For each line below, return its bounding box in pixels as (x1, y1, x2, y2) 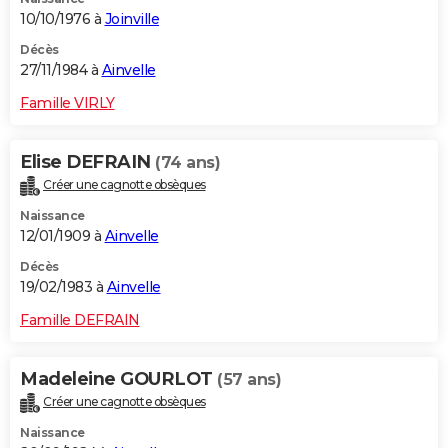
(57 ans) (217, 369, 281, 389)
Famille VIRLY (20, 93, 115, 112)
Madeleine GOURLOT (20, 367, 217, 390)
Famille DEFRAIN (20, 310, 140, 329)
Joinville (104, 9, 159, 28)
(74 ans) (155, 152, 220, 172)
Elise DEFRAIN (20, 150, 155, 173)
